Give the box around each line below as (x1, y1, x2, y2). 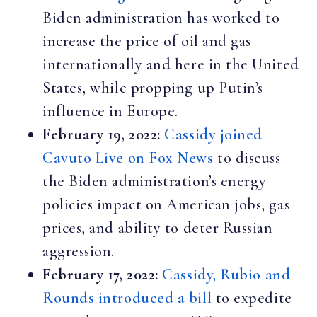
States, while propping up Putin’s (42, 78, 263, 97)
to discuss (213, 148, 281, 167)
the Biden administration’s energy (42, 171, 267, 190)
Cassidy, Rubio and (162, 265, 291, 284)
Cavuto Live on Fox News (42, 148, 214, 167)
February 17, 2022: (42, 265, 163, 284)
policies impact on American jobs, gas (42, 195, 290, 214)
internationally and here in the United (42, 54, 299, 74)
